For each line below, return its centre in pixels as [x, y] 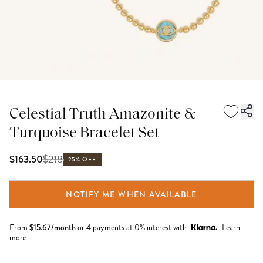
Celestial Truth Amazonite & [103, 115]
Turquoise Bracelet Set [84, 134]
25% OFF [82, 159]
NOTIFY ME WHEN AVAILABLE [131, 194]
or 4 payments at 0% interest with [132, 227]
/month [63, 227]
